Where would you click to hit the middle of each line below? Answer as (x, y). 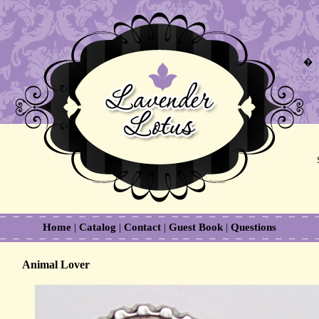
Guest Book (196, 227)
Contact (142, 227)
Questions (253, 227)
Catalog (98, 227)
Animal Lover (56, 265)
